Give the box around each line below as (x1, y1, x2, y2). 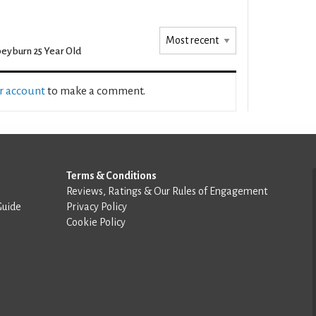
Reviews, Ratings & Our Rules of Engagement (66, 185, 267, 197)
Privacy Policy (66, 200, 127, 212)
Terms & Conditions (66, 169, 157, 181)
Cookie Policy (66, 216, 126, 228)
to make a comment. (45, 84, 145, 97)
